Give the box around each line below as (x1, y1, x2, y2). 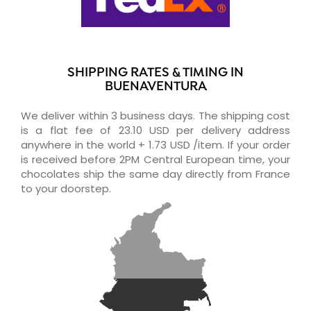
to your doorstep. (21, 180, 111, 196)
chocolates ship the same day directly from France (21, 166, 290, 181)
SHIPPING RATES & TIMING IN (67, 65, 244, 81)
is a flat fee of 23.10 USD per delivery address (21, 122, 290, 137)
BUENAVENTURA (104, 78, 207, 95)
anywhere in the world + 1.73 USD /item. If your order (21, 137, 290, 152)
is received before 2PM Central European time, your (21, 151, 290, 167)
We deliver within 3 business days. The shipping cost (21, 108, 290, 123)
